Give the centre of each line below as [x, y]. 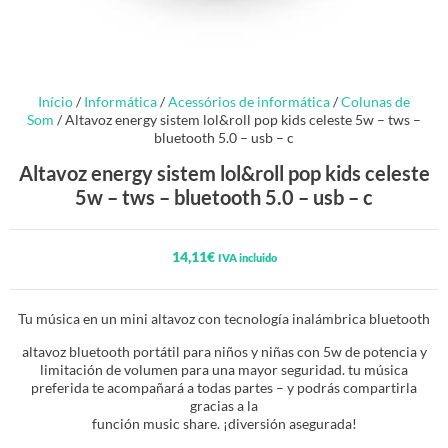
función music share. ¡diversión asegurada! [224, 423]
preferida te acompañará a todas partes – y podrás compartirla [224, 387]
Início [55, 101]
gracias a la [224, 405]
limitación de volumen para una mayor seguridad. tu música [224, 369]
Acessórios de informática [249, 101]
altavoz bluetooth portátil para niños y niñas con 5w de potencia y [224, 351]
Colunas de [375, 101]
